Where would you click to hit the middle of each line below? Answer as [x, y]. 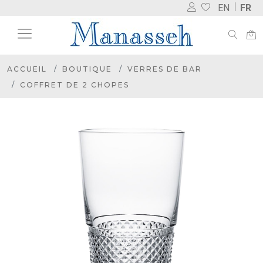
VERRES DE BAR [165, 69]
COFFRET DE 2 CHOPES [75, 85]
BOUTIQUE [87, 69]
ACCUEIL [27, 69]
